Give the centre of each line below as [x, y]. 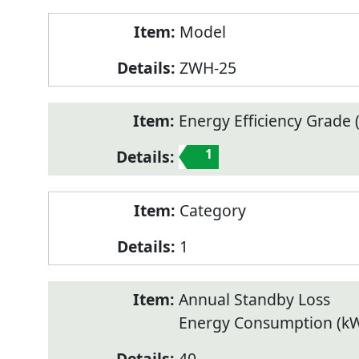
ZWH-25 [208, 68]
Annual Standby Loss [254, 300]
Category [212, 211]
